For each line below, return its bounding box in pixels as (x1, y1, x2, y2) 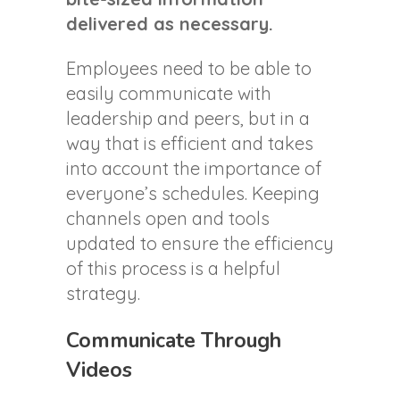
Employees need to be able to (66, 57, 312, 80)
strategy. (66, 282, 140, 305)
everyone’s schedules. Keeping (66, 182, 320, 205)
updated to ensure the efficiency (66, 232, 334, 255)
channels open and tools (66, 207, 270, 230)
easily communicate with (66, 82, 271, 105)
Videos (66, 356, 132, 385)
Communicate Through (66, 327, 281, 355)
